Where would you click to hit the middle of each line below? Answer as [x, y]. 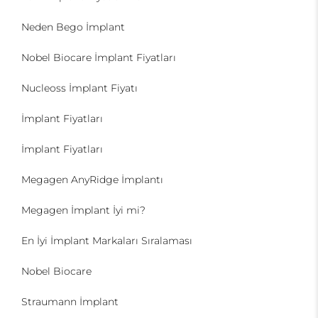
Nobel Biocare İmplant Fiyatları [99, 57]
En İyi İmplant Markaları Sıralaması [107, 241]
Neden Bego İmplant [73, 27]
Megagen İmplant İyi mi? [83, 210]
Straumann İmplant [70, 302]
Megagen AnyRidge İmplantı [92, 180]
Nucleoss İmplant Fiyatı [79, 88]
